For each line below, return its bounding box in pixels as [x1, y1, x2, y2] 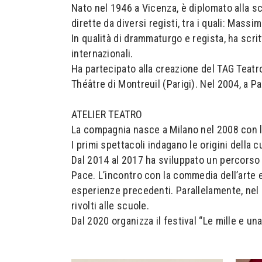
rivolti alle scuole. [71, 199, 150, 212]
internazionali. [71, 47, 133, 60]
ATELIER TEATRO [71, 108, 143, 120]
